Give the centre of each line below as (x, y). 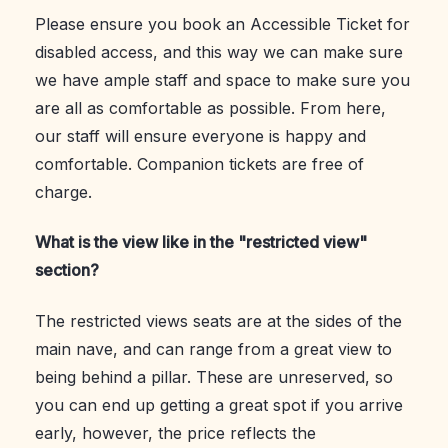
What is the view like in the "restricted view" (201, 242)
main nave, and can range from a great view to (213, 348)
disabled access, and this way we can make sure (219, 51)
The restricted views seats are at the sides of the (218, 320)
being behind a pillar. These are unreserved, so (214, 376)
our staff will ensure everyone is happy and (200, 135)
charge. (63, 191)
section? (67, 270)
